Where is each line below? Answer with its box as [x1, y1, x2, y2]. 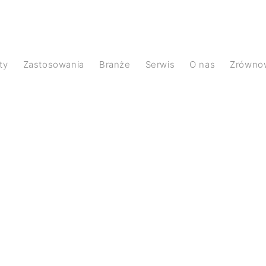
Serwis [151, 58, 175, 70]
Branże [105, 58, 131, 70]
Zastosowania [28, 58, 84, 70]
